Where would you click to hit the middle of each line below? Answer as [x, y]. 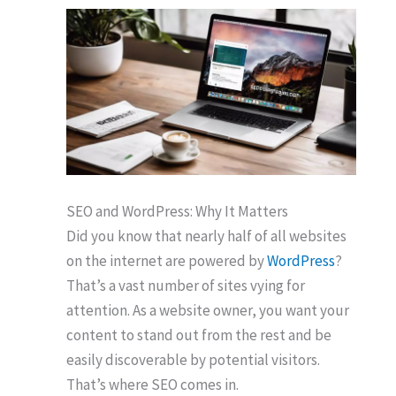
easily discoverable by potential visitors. [193, 359]
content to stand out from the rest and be [199, 335]
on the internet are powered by [167, 260]
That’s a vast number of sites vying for [186, 285]
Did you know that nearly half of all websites [206, 236]
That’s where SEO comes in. [152, 384]
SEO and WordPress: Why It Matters [177, 211]
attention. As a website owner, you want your [208, 310]
